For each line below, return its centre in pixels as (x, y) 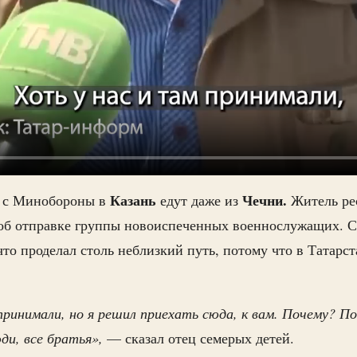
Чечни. (265, 200)
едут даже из (199, 200)
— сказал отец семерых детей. (198, 338)
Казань (133, 200)
